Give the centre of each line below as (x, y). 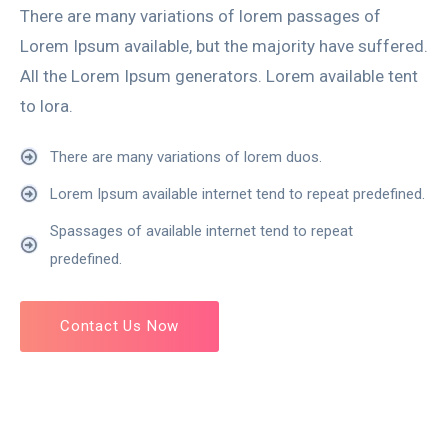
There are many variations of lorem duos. (186, 156)
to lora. (46, 105)
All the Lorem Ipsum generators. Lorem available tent (219, 75)
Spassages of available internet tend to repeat (201, 230)
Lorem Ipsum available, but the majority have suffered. (224, 45)
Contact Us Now (120, 325)
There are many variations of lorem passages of (200, 15)
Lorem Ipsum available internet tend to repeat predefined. (237, 193)
